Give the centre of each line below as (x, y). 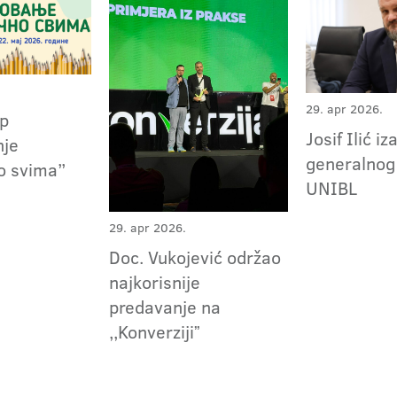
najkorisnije (155, 282)
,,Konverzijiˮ (155, 332)
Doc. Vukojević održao (195, 257)
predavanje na (165, 307)
